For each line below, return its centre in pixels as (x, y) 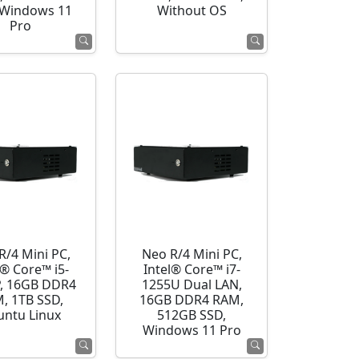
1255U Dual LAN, (192, 285)
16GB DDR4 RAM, (192, 300)
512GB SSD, (192, 315)
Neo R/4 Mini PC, (192, 254)
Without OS (192, 11)
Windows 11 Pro (192, 331)
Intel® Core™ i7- (192, 270)
